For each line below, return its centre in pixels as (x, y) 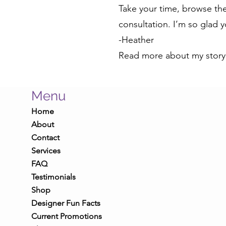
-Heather (136, 40)
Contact (46, 137)
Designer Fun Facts (66, 203)
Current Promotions (67, 216)
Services (46, 151)
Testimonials (54, 177)
